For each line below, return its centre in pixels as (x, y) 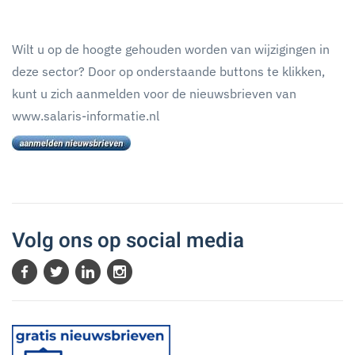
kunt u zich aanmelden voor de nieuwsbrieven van (154, 94)
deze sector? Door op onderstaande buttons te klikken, (168, 71)
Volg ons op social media (128, 241)
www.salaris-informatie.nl (86, 116)
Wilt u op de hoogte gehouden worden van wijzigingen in (171, 49)
